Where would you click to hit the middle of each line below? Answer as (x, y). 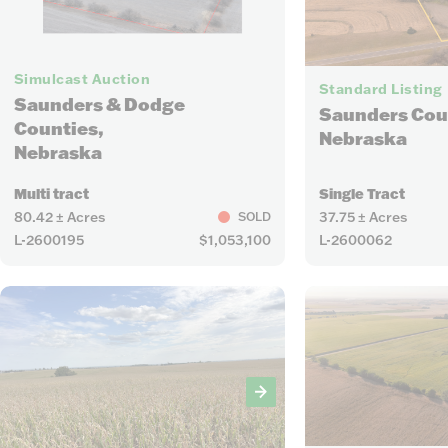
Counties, (58, 129)
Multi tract (51, 193)
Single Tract (361, 193)
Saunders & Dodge (99, 105)
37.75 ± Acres (362, 216)
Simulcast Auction (82, 79)
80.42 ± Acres (59, 216)
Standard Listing (380, 89)
